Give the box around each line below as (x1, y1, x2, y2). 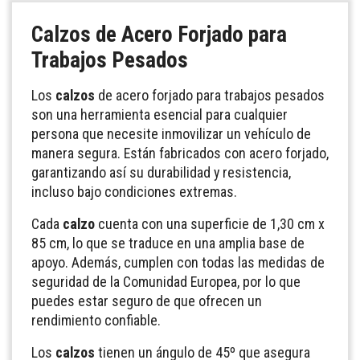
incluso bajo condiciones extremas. (31, 183, 237, 201)
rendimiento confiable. (31, 312, 161, 329)
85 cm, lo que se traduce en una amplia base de (31, 235, 305, 252)
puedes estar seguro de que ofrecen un (31, 292, 262, 310)
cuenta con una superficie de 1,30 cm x (95, 215, 325, 233)
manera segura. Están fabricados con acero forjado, (31, 145, 329, 162)
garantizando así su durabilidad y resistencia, (31, 164, 291, 182)
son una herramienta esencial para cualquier (31, 106, 288, 124)
